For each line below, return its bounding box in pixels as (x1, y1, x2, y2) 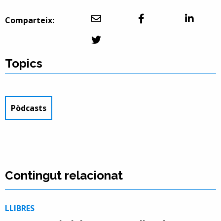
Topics (5, 56, 42, 71)
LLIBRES (5, 202, 35, 214)
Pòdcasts (11, 102, 46, 113)
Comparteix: (5, 14, 54, 26)
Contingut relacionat (5, 168, 123, 183)
